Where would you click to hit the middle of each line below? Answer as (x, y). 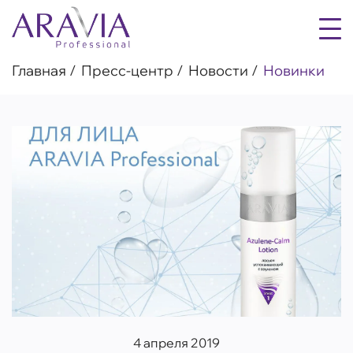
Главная (39, 70)
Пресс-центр (127, 70)
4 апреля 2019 (176, 343)
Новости (218, 70)
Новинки (294, 70)
